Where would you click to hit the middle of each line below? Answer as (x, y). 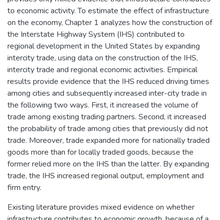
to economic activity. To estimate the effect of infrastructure (108, 11)
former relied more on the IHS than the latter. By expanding (108, 164)
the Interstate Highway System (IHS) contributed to (96, 34)
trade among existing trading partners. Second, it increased (107, 117)
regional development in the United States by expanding (104, 46)
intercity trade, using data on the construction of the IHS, (103, 58)
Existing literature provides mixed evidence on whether (101, 207)
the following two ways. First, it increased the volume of (103, 105)
